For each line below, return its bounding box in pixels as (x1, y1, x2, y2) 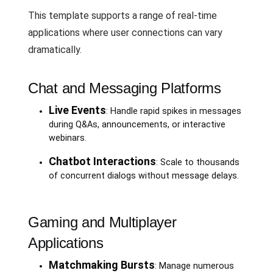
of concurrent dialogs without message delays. (48, 170, 239, 181)
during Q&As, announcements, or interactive (48, 119, 225, 130)
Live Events (48, 103, 106, 116)
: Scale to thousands (155, 157, 239, 168)
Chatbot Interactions (48, 154, 156, 168)
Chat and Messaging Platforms (28, 79, 221, 96)
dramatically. (28, 43, 82, 55)
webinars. (48, 132, 87, 143)
